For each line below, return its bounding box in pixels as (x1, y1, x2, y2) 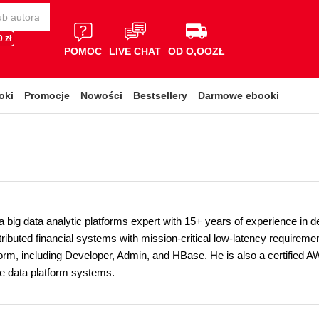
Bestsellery (133, 90, 187, 101)
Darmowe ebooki (198, 90, 279, 101)
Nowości (80, 90, 122, 101)
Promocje (24, 90, 70, 101)
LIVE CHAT (109, 45, 161, 57)
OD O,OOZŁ (168, 45, 225, 57)
